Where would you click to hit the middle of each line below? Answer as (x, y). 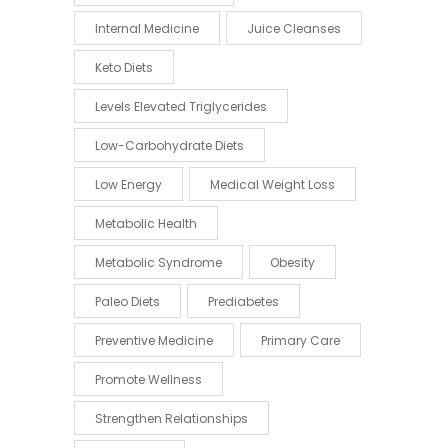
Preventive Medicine (154, 340)
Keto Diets (124, 67)
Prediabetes (243, 301)
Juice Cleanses (294, 28)
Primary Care (300, 340)
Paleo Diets (127, 301)
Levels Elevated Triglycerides (181, 106)
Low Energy (128, 184)
